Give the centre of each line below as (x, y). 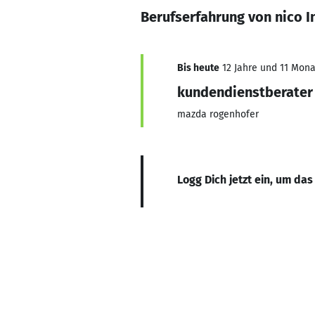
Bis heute (198, 68)
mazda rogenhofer (218, 114)
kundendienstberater (245, 92)
